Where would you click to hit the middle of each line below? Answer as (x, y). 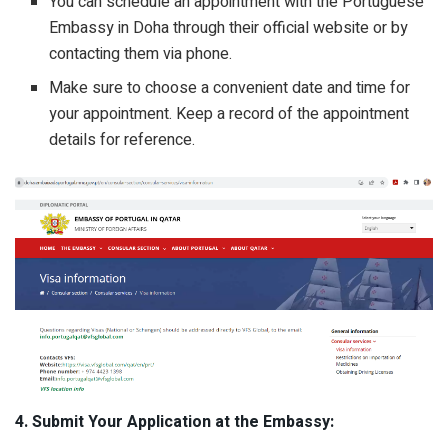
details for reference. (122, 139)
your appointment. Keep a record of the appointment (229, 113)
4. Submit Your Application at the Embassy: (174, 421)
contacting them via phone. (143, 53)
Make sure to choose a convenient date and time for (230, 87)
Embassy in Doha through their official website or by (229, 27)
